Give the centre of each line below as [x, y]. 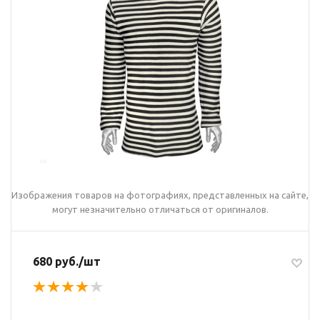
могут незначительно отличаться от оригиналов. [160, 209]
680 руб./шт [67, 261]
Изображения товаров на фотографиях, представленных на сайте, [160, 195]
